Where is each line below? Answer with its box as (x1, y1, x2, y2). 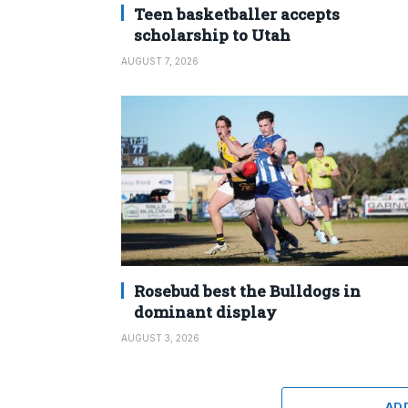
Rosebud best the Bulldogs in (134, 280, 361, 301)
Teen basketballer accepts (134, 3, 340, 25)
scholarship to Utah (134, 24, 291, 46)
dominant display (134, 301, 277, 322)
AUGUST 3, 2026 (121, 331, 199, 343)
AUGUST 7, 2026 (121, 55, 199, 66)
